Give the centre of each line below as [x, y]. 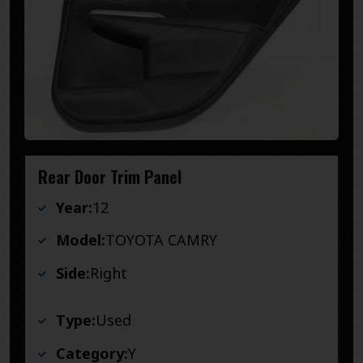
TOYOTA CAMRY [161, 240]
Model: [81, 240]
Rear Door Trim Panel [110, 176]
